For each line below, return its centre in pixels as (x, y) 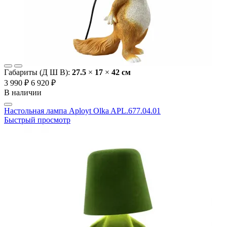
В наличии (23, 93)
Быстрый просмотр (37, 120)
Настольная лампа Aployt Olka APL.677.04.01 (82, 111)
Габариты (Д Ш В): (38, 72)
